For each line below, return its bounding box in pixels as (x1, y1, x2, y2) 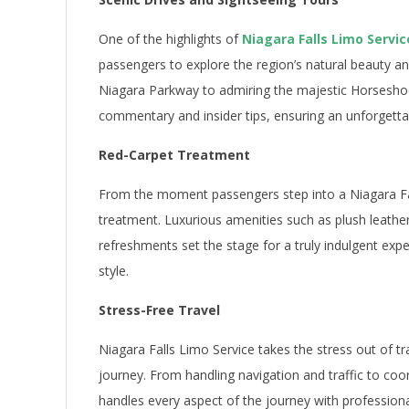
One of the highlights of (99, 29, 242, 47)
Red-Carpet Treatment (99, 145, 250, 163)
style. (99, 261, 129, 279)
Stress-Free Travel (99, 300, 220, 319)
